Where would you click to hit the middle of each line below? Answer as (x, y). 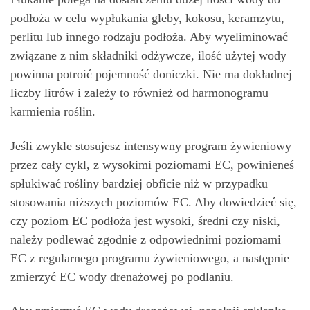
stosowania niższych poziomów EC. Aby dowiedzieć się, (154, 202)
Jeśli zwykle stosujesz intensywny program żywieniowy (151, 146)
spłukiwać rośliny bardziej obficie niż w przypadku (139, 183)
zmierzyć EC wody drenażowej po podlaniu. (122, 276)
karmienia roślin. (53, 111)
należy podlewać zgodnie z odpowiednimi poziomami (146, 239)
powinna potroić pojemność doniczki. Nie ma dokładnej (151, 74)
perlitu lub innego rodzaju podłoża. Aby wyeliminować (149, 37)
